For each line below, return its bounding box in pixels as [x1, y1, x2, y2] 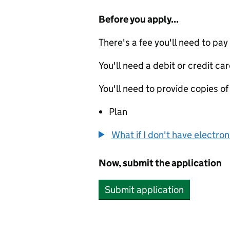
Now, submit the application [99, 157, 222, 169]
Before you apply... [99, 13, 179, 25]
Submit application [105, 184, 184, 196]
